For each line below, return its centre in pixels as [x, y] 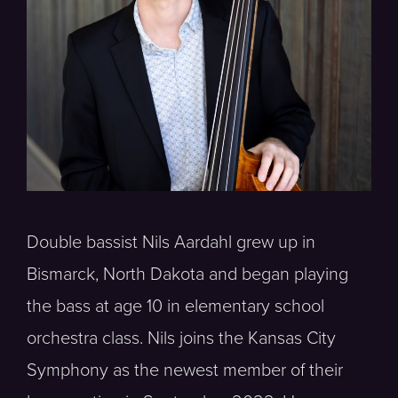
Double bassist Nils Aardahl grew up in [171, 243]
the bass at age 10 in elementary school [175, 306]
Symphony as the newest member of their [185, 370]
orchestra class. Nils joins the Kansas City [181, 338]
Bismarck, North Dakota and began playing [187, 275]
